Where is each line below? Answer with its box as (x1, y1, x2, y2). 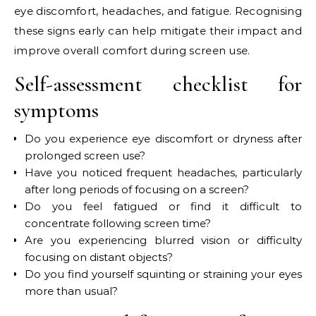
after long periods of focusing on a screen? (25, 183, 249, 197)
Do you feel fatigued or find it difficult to (25, 200, 302, 214)
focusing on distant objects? (25, 250, 173, 265)
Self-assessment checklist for (14, 71, 302, 98)
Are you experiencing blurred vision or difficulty (25, 233, 302, 248)
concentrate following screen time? (25, 217, 211, 231)
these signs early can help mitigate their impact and (14, 24, 302, 38)
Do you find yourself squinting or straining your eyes (25, 267, 302, 281)
